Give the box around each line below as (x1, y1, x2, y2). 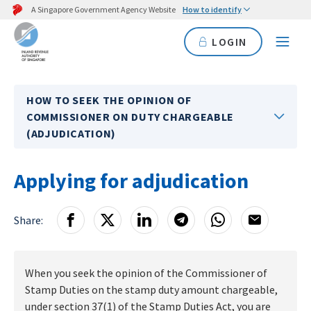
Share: (14, 213, 43, 227)
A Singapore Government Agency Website (31, 4, 176, 15)
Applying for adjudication (14, 167, 249, 194)
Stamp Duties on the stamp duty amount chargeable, (25, 283, 278, 296)
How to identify (183, 4, 242, 15)
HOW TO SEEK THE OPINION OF (26, 93, 192, 107)
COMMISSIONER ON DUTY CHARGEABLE (26, 110, 234, 124)
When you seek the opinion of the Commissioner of (25, 266, 267, 280)
